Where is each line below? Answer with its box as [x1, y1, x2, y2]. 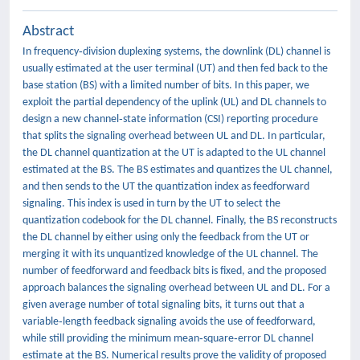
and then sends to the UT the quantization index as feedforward [22, 181, 309, 193]
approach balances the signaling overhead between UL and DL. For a [22, 282, 330, 294]
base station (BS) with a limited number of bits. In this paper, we [22, 80, 309, 92]
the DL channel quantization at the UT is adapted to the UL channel [22, 147, 325, 159]
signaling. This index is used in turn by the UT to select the [22, 198, 280, 210]
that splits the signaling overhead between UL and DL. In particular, [22, 130, 325, 142]
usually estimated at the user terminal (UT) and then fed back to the [22, 63, 328, 75]
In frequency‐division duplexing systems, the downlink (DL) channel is [22, 46, 330, 58]
